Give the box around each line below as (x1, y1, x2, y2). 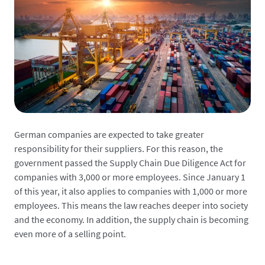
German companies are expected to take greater (14, 128, 204, 140)
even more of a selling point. (14, 227, 126, 240)
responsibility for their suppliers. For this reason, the (14, 142, 223, 154)
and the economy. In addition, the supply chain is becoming (14, 213, 248, 225)
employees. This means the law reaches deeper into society (14, 199, 248, 211)
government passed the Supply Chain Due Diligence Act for (14, 156, 246, 169)
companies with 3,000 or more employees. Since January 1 (14, 170, 245, 183)
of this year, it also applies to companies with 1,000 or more (14, 185, 247, 197)
